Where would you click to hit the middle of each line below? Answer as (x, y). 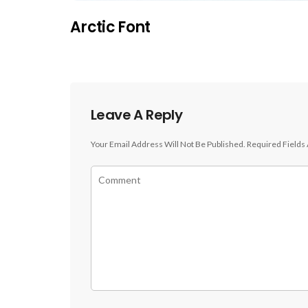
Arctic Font (110, 27)
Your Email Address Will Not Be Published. (168, 144)
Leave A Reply (137, 115)
